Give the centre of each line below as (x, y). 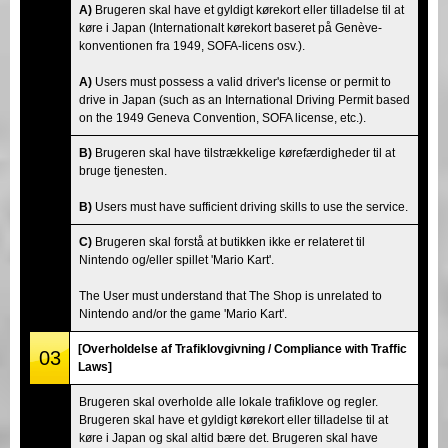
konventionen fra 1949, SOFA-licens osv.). (192, 45)
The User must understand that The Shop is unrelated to (230, 295)
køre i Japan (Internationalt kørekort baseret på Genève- (230, 27)
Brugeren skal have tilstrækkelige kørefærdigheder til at (243, 152)
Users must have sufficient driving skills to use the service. (250, 206)
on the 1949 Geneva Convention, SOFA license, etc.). (222, 117)
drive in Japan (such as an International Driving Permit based (244, 99)
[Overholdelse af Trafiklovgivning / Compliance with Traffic (242, 348)
